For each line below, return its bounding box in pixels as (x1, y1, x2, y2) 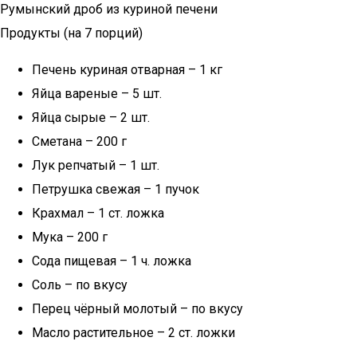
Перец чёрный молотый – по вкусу (32, 301, 243, 316)
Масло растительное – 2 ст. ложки (32, 325, 235, 340)
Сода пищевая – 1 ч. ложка (32, 253, 191, 269)
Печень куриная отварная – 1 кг (32, 62, 222, 77)
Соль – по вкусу (32, 277, 127, 292)
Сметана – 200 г (32, 134, 127, 149)
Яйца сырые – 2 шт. (32, 110, 150, 125)
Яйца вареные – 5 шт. (32, 86, 162, 101)
